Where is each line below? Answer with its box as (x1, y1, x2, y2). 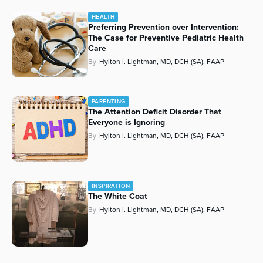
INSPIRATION (92, 181, 130, 191)
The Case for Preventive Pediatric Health (88, 32, 244, 45)
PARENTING (92, 97, 126, 106)
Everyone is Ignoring (88, 116, 165, 129)
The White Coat (88, 190, 147, 203)
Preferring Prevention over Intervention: (88, 21, 239, 34)
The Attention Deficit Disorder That (88, 106, 221, 119)
